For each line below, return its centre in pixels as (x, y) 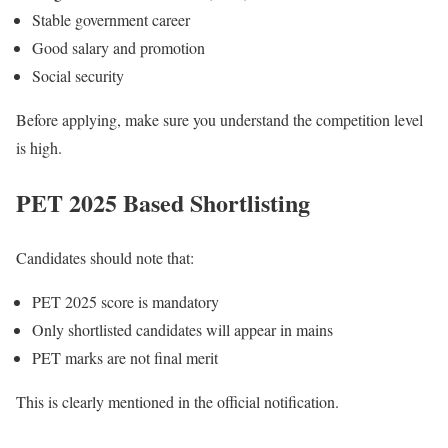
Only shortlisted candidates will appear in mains (182, 330)
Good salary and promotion (118, 48)
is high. (39, 148)
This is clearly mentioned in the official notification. (177, 402)
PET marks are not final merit (125, 358)
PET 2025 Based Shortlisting (163, 203)
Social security (78, 76)
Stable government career (111, 20)
